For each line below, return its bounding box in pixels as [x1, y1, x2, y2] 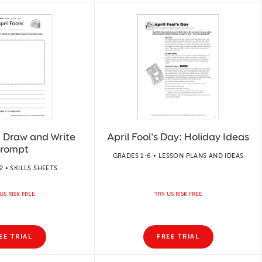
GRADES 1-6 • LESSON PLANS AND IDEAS [112, 151, 244, 160]
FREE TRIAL [157, 233, 199, 240]
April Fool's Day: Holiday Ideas [107, 130, 249, 143]
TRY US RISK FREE [154, 190, 202, 198]
